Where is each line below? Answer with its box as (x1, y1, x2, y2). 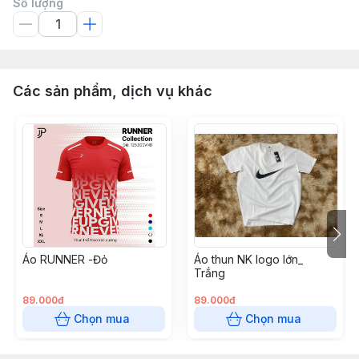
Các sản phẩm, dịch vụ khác (13, 83, 212, 99)
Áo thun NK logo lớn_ (194, 252, 303, 266)
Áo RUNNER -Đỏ (22, 252, 107, 266)
